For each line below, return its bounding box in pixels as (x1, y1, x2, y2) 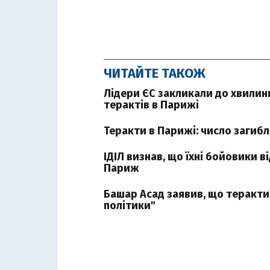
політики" (104, 199, 155, 212)
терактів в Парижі (104, 98, 199, 111)
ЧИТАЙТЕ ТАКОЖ (104, 65, 206, 81)
